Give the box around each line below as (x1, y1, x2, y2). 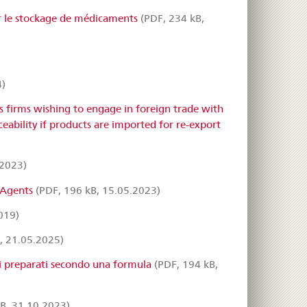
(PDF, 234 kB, (137, 12, 204, 25)
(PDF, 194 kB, (151, 258, 218, 271)
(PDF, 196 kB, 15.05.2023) (32, 183, 160, 197)
